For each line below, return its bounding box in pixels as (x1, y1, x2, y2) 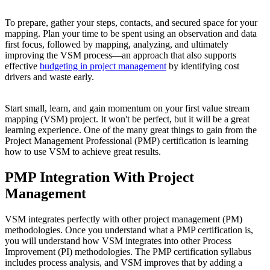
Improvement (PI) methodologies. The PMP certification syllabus (5, 246, 251, 257)
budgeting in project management (40, 61, 166, 71)
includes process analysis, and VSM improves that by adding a (5, 257, 242, 268)
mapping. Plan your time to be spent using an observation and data (5, 28, 257, 39)
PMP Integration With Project (5, 169, 194, 185)
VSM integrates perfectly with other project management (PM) (5, 213, 242, 224)
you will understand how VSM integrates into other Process (5, 235, 231, 246)
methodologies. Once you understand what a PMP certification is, (5, 224, 253, 235)
